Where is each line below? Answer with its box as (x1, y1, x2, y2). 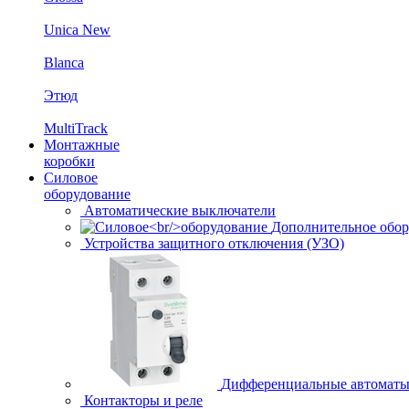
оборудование (44, 185, 131, 202)
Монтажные (44, 136, 120, 152)
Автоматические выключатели (84, 202, 276, 218)
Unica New (44, 21, 110, 37)
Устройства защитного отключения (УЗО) (84, 235, 344, 251)
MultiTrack (44, 120, 108, 136)
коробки (44, 152, 95, 169)
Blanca (44, 54, 84, 70)
